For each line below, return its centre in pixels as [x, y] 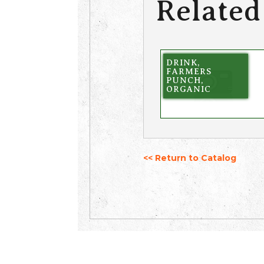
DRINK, [183, 62]
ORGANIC [188, 89]
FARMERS [189, 71]
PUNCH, [184, 80]
